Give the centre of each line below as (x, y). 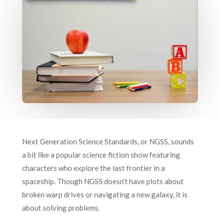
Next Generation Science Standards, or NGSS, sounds (108, 141)
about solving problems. (61, 207)
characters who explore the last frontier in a (93, 168)
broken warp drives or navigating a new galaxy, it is (105, 194)
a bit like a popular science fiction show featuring (101, 154)
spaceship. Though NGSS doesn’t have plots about (103, 181)
